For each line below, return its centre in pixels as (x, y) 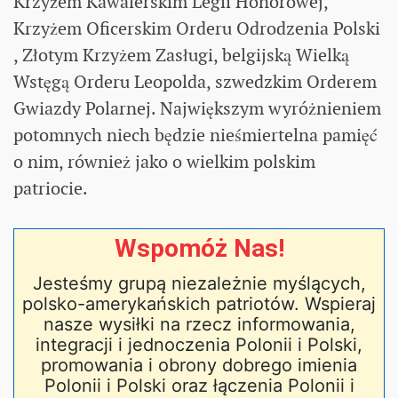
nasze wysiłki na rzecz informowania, (199, 324)
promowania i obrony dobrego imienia (199, 365)
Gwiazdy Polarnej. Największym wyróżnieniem (197, 108)
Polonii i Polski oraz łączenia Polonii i (199, 385)
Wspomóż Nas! (199, 248)
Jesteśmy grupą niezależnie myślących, (199, 283)
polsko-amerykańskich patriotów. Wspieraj (199, 303)
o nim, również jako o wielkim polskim (164, 161)
